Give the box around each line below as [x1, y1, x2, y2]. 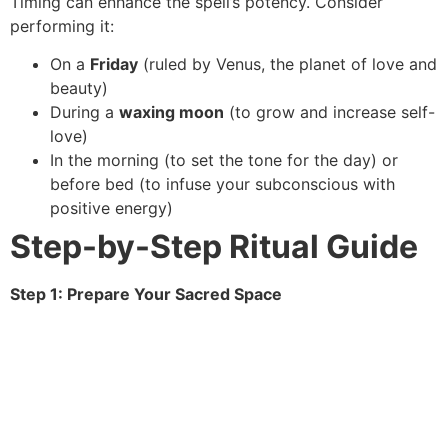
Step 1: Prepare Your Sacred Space [10, 283, 282, 304]
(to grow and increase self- [224, 101, 435, 122]
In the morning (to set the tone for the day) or [50, 149, 398, 170]
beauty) [50, 77, 108, 98]
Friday [90, 53, 138, 74]
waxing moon [119, 101, 224, 122]
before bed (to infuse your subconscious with [50, 173, 395, 194]
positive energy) [50, 197, 173, 218]
